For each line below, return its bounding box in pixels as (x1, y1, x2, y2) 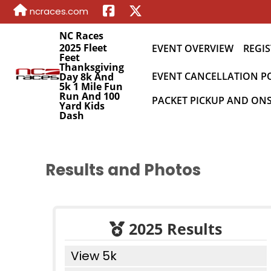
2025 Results (125, 218, 222, 239)
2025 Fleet (59, 41, 107, 54)
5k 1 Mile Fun (59, 80, 123, 93)
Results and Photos (45, 159, 201, 181)
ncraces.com (27, 5, 88, 18)
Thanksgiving (59, 60, 124, 74)
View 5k (71, 247, 117, 264)
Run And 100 (59, 90, 120, 103)
